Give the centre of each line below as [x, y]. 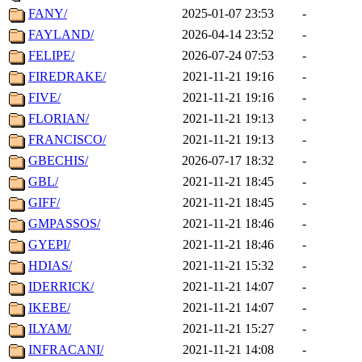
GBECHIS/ [58, 161]
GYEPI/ [49, 245]
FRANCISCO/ [67, 140]
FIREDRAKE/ [67, 77]
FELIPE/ [51, 56]
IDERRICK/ [61, 287]
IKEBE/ [49, 308]
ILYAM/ [50, 329]
